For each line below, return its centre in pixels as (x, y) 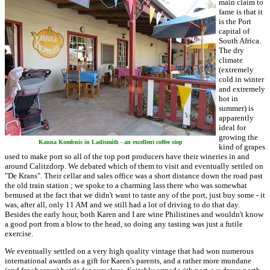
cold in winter (241, 79)
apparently (236, 118)
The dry (231, 50)
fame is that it (241, 12)
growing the (238, 137)
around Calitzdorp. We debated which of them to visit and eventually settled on (134, 166)
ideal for (232, 127)
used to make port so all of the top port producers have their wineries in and (127, 156)
